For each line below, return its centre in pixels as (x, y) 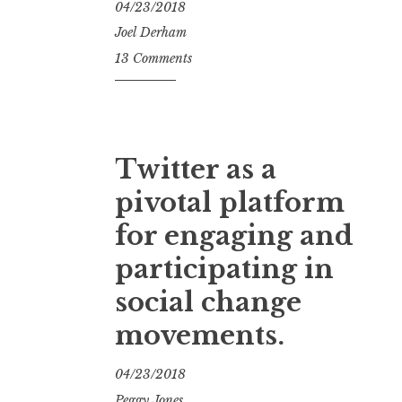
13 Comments (153, 58)
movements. (200, 335)
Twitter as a (196, 169)
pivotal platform (230, 202)
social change (208, 302)
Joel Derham (151, 33)
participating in (224, 269)
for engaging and (234, 236)
